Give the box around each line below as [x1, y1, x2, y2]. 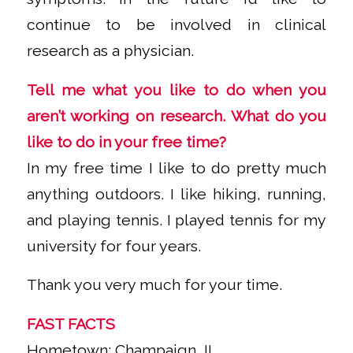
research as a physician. [26, 41, 194, 60]
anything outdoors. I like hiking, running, [26, 184, 327, 203]
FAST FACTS [26, 314, 115, 333]
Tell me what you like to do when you [26, 80, 327, 99]
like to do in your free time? [26, 132, 226, 151]
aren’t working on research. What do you [26, 106, 327, 125]
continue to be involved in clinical [26, 15, 327, 34]
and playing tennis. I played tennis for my [26, 210, 327, 229]
